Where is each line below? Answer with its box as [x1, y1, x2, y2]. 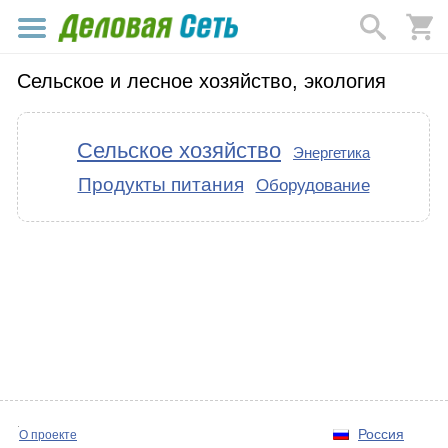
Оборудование [255, 176, 370, 194]
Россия [358, 426, 404, 442]
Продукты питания [77, 174, 244, 195]
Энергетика [293, 144, 370, 161]
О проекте [19, 428, 77, 442]
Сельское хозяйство [77, 138, 281, 163]
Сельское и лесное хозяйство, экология [17, 70, 386, 92]
